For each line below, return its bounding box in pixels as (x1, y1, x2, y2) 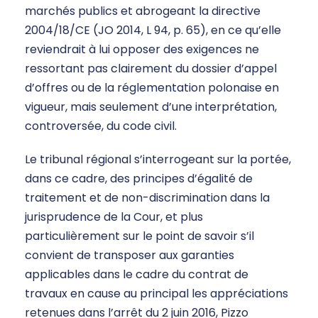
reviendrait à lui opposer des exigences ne (25, 41, 259, 58)
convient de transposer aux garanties (25, 247, 234, 264)
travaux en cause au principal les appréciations (25, 285, 288, 302)
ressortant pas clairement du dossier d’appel (25, 60, 277, 77)
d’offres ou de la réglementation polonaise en (25, 79, 279, 97)
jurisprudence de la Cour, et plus (25, 209, 203, 226)
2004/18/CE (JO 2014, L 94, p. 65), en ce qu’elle (25, 22, 281, 39)
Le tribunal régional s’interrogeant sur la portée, (25, 151, 291, 168)
